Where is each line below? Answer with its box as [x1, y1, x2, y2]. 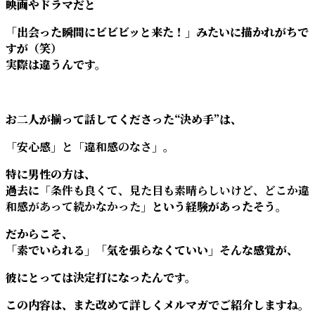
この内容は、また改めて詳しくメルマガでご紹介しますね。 [6, 296, 309, 313]
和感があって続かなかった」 [6, 198, 152, 214]
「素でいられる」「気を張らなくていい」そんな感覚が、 [6, 241, 298, 258]
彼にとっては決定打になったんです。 [6, 269, 196, 285]
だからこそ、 [6, 225, 73, 242]
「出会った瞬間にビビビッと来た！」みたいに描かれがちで [6, 23, 309, 40]
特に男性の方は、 [6, 165, 96, 182]
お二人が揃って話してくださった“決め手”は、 [6, 110, 242, 127]
